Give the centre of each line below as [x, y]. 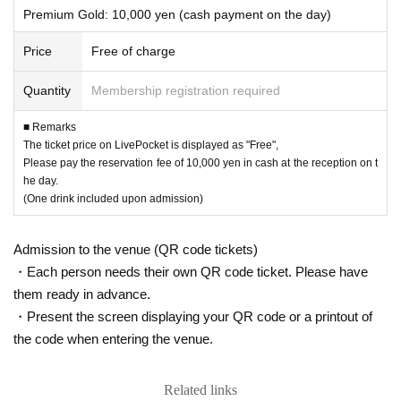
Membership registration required [186, 90]
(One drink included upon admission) [113, 198]
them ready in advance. [82, 294]
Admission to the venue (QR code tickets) [136, 249]
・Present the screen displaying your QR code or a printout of [193, 316]
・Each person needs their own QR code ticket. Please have [191, 271]
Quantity [47, 90]
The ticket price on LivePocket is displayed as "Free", [151, 145]
